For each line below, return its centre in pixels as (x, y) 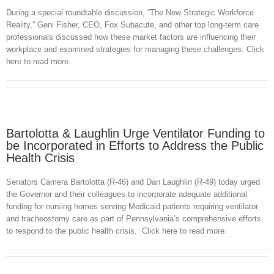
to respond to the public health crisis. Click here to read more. (117, 231)
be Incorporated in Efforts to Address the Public (135, 146)
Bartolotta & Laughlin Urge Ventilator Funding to (135, 134)
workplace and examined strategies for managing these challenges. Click (135, 50)
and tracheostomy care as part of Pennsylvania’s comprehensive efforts (134, 219)
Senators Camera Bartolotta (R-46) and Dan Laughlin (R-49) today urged (133, 182)
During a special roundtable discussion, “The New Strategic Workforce (130, 13)
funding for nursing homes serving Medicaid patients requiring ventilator (132, 207)
